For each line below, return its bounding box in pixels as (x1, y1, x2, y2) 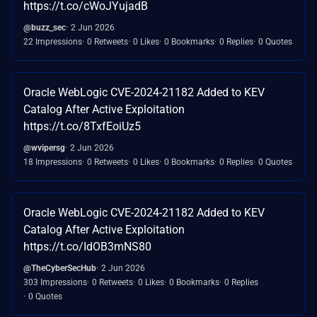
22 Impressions (23, 37, 82, 47)
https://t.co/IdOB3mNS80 (23, 240, 151, 254)
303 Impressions (23, 277, 87, 288)
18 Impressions (23, 157, 82, 168)
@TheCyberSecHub (23, 263, 96, 274)
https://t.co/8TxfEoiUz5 (23, 120, 141, 134)
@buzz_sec (23, 23, 66, 33)
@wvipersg (23, 143, 65, 154)
